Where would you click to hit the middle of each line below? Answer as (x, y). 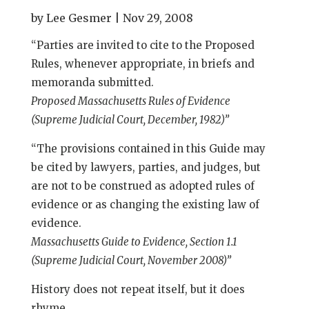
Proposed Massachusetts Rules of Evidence (130, 101)
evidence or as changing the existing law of (145, 205)
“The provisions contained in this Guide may (148, 149)
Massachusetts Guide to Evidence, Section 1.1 (135, 242)
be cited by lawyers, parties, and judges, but (146, 167)
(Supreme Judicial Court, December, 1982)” (130, 120)
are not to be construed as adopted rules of (142, 186)
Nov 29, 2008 (158, 18)
